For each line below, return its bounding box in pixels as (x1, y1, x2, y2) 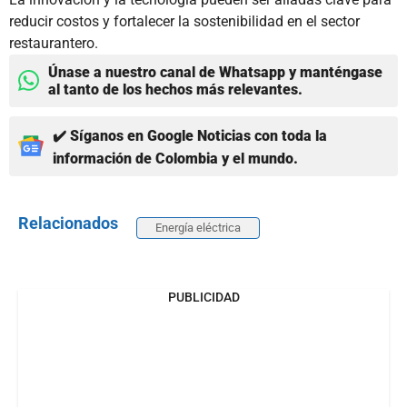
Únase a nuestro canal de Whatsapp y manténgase (48, 63, 382, 81)
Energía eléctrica (155, 220, 241, 234)
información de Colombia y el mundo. (53, 149, 298, 167)
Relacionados (18, 213, 118, 233)
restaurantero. (9, 34, 98, 52)
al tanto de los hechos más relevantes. (48, 80, 303, 98)
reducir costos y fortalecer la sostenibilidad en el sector (9, 12, 360, 30)
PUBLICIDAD (167, 289, 240, 304)
